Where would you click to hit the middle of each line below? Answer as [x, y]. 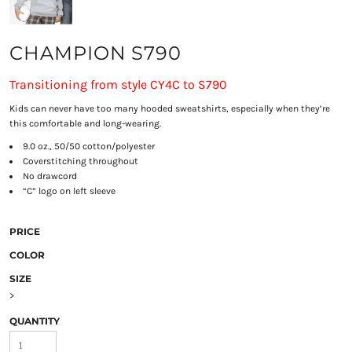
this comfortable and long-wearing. [85, 124]
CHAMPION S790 [95, 53]
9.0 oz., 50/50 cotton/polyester [88, 147]
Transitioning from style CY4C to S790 [118, 85]
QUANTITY [34, 321]
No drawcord [49, 176]
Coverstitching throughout [80, 161]
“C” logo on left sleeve [69, 191]
